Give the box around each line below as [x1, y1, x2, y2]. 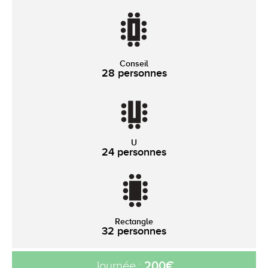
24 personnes [102, 145, 166, 158]
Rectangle [115, 216, 153, 226]
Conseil [120, 58, 148, 68]
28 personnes [101, 66, 167, 79]
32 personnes [102, 224, 166, 237]
